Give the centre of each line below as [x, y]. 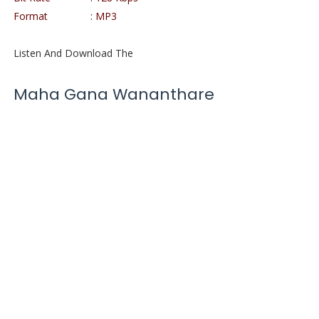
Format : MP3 [65, 16]
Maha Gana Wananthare [116, 94]
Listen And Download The [73, 53]
